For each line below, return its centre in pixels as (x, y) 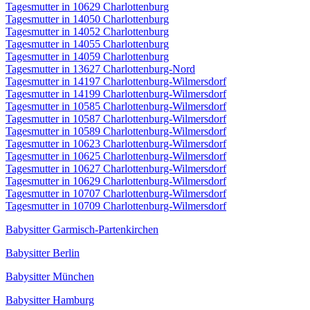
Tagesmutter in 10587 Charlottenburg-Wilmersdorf (116, 119)
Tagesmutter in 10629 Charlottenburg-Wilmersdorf (116, 181)
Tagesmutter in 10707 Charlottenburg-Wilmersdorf (116, 194)
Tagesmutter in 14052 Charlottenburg (87, 32)
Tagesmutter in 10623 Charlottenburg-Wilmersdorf (116, 144)
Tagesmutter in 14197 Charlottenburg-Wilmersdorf (116, 82)
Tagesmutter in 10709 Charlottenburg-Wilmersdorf (116, 206)
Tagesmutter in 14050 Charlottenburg (87, 19)
